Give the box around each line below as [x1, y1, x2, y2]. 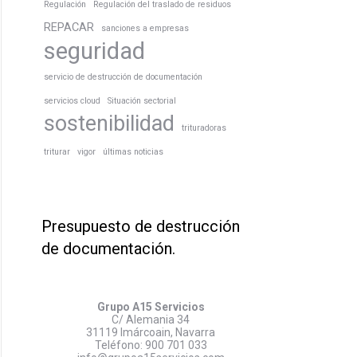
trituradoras [182, 123, 226, 133]
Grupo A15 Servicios [96, 300, 205, 313]
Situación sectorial [108, 96, 176, 106]
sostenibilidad [44, 111, 175, 136]
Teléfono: [94, 339, 145, 351]
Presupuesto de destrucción [41, 217, 240, 236]
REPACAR [44, 20, 94, 34]
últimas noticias [103, 147, 163, 157]
